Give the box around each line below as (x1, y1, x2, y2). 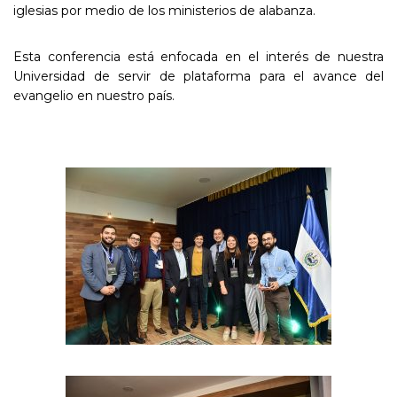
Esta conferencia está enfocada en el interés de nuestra (13, 48, 384, 65)
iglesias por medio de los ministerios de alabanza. (13, 2, 315, 19)
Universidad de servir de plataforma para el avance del (13, 67, 384, 84)
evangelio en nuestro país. (13, 87, 175, 104)
